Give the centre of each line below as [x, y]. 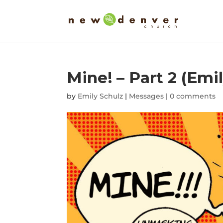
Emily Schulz [101, 96]
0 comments [193, 96]
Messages [147, 96]
